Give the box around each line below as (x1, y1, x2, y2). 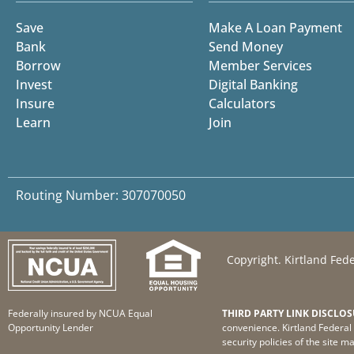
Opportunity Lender (8, 320, 93, 334)
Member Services (209, 57, 312, 75)
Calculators (209, 95, 276, 113)
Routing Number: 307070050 (16, 186, 186, 204)
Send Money (209, 38, 283, 56)
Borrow (16, 57, 61, 75)
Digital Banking (209, 76, 298, 94)
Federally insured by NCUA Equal (8, 306, 153, 320)
